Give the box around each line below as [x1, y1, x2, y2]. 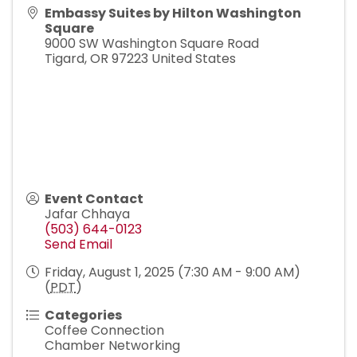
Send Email [45, 235, 112, 253]
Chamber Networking [45, 336, 180, 355]
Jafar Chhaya [45, 205, 130, 223]
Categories [45, 306, 122, 324]
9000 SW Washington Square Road [45, 34, 259, 53]
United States [151, 49, 236, 68]
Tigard [45, 49, 84, 68]
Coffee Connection [45, 321, 164, 339]
